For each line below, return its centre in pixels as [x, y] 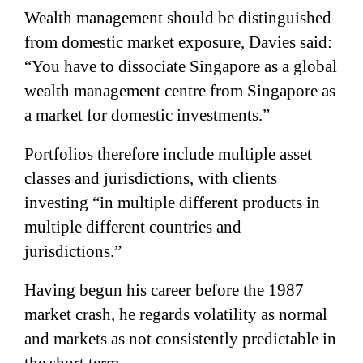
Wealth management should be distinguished [178, 17]
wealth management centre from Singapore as [180, 90]
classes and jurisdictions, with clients [151, 178]
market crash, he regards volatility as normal [176, 314]
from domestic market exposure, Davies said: [178, 42]
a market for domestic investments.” [147, 115]
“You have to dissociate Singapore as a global [181, 66]
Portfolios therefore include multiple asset [168, 154]
